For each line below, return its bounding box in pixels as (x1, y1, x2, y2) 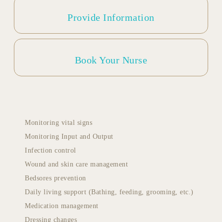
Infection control (25, 146, 76, 154)
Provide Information (67, 11, 155, 23)
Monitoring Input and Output (25, 132, 113, 140)
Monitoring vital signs (25, 118, 92, 126)
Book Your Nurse (74, 54, 148, 65)
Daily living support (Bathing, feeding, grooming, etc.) (25, 188, 194, 196)
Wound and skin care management (25, 160, 128, 168)
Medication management (25, 202, 99, 210)
